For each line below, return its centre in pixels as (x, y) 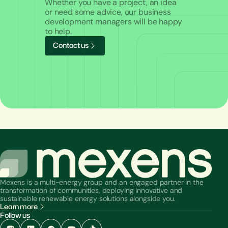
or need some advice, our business (108, 12)
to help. (58, 31)
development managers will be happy (113, 21)
